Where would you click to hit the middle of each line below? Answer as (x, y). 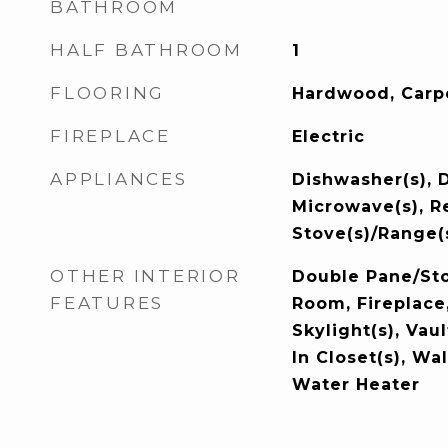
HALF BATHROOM (146, 50)
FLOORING (107, 93)
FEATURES (107, 303)
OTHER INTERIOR (145, 276)
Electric (328, 136)
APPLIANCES (119, 179)
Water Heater (355, 384)
